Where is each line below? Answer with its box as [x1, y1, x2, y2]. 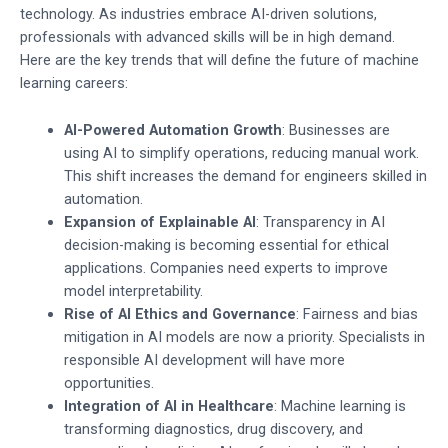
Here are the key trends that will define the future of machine [20, 51, 419, 70]
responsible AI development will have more [63, 350, 345, 369]
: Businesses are [281, 120, 390, 139]
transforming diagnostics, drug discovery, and [63, 419, 363, 438]
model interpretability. [63, 281, 203, 300]
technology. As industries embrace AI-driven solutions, [20, 5, 377, 24]
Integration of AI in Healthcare [63, 396, 274, 415]
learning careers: [20, 74, 128, 93]
